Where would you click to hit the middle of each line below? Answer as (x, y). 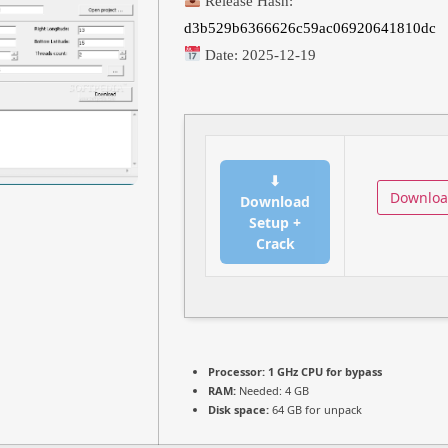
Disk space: (238, 409)
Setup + (275, 222)
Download (275, 201)
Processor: (236, 371)
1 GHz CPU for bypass (323, 371)
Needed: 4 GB (272, 390)
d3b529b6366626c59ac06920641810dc (310, 27)
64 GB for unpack (315, 409)
